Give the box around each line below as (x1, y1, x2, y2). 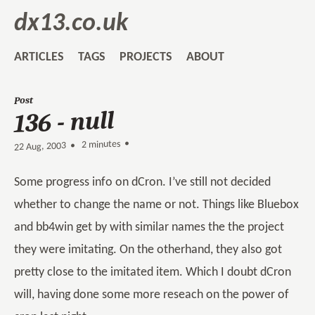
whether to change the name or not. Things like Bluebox (14, 198, 299, 212)
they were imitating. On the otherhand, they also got (14, 243, 282, 257)
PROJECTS (120, 51, 172, 64)
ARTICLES (14, 51, 64, 64)
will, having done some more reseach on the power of (14, 288, 289, 302)
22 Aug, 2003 (14, 141, 66, 153)
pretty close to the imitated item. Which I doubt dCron (14, 266, 291, 279)
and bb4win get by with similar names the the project (14, 221, 284, 234)
